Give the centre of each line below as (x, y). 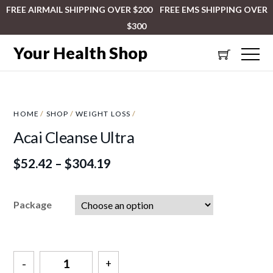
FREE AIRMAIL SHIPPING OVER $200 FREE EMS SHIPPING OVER (136, 9)
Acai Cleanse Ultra (74, 137)
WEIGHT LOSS (103, 114)
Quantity (54, 259)
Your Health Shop (81, 53)
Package (33, 205)
